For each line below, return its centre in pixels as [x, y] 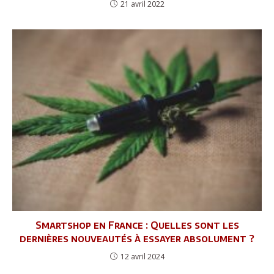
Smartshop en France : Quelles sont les [137, 225]
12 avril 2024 [142, 256]
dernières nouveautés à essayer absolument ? [137, 238]
